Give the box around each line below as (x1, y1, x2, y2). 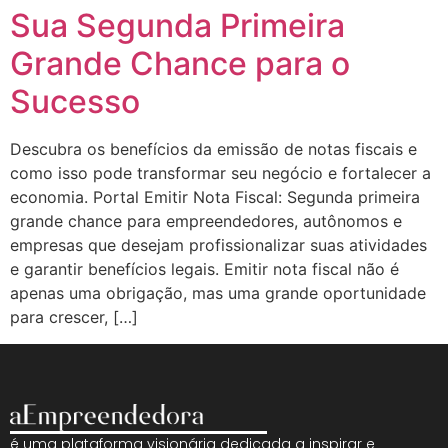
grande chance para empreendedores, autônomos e (10, 211, 402, 232)
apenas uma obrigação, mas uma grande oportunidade (10, 283, 426, 304)
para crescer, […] (10, 307, 138, 328)
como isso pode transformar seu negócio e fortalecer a (10, 163, 431, 184)
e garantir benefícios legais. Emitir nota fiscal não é (10, 259, 399, 280)
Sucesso (10, 82, 140, 122)
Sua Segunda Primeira (10, 6, 345, 46)
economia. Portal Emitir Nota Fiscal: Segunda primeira (10, 187, 420, 208)
